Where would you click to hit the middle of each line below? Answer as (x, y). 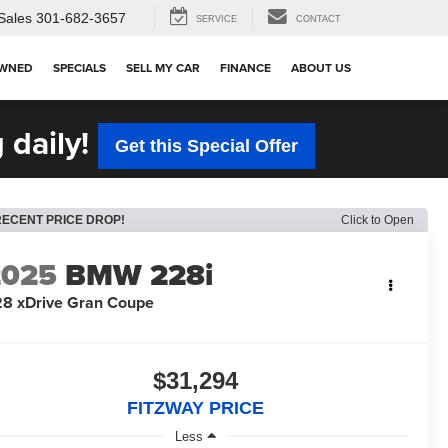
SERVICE (216, 19)
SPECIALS (79, 68)
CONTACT (318, 19)
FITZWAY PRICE (195, 407)
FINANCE (245, 68)
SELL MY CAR (163, 68)
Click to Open (377, 219)
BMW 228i (139, 274)
